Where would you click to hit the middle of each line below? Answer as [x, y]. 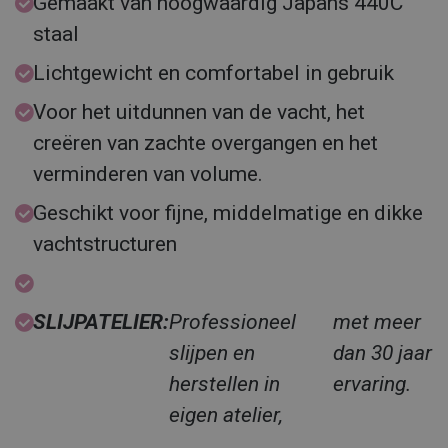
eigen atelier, [226, 415]
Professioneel [232, 322]
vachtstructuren [105, 244]
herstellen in [224, 384]
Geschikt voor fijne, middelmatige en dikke [228, 213]
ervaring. [372, 384]
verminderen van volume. [150, 174]
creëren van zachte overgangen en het [205, 143]
